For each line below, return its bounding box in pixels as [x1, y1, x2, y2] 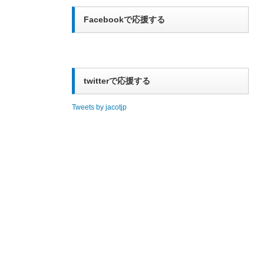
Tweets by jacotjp [72, 103, 127, 111]
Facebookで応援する [84, 15, 165, 24]
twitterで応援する [84, 76, 150, 85]
